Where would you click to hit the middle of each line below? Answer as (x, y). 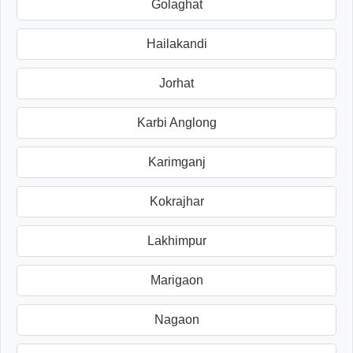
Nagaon (176, 320)
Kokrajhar (176, 202)
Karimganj (176, 162)
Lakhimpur (176, 241)
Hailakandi (176, 44)
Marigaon (176, 281)
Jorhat (176, 84)
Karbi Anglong (176, 123)
